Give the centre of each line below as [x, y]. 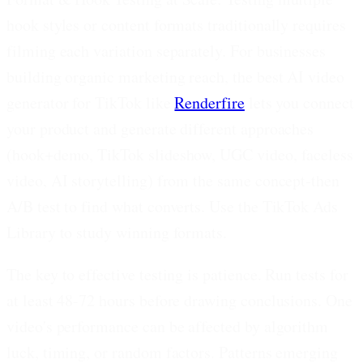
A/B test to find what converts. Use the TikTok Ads [173, 206]
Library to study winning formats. [117, 232]
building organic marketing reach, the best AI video [175, 76]
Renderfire [209, 102]
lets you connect [299, 102]
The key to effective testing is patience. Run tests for [177, 274]
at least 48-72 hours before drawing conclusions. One [179, 300]
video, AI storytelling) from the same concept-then [173, 180]
